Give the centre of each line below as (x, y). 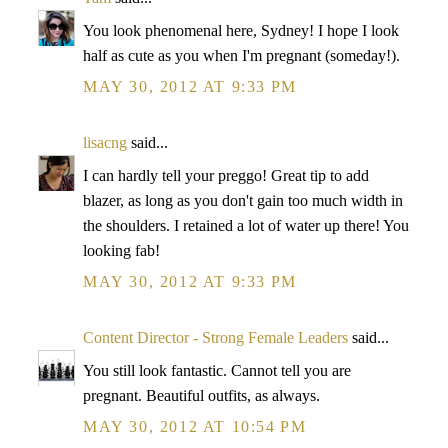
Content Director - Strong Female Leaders (215, 337)
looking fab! (121, 250)
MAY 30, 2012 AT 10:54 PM (195, 426)
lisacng (105, 142)
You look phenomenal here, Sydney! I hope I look (241, 30)
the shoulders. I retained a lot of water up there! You (246, 225)
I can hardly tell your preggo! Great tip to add (226, 175)
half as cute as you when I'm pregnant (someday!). (241, 55)
